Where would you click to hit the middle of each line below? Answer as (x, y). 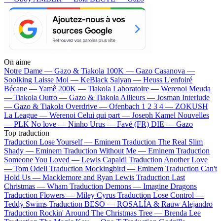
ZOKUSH (192, 106)
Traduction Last (161, 177)
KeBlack (94, 79)
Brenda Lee (183, 213)
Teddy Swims (25, 204)
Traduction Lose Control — (161, 195)
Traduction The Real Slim (163, 142)
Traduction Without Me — (106, 150)
